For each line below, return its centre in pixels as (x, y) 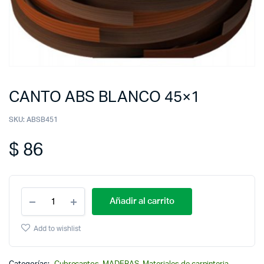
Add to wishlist (57, 229)
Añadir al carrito (142, 201)
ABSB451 (42, 120)
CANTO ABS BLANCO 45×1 (104, 97)
